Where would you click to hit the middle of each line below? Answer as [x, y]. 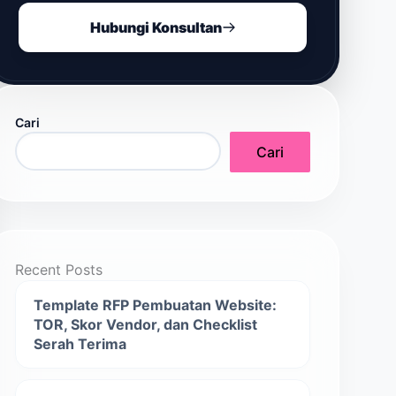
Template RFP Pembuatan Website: [155, 305]
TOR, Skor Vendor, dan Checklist [145, 324]
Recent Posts [59, 270]
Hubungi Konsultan [156, 27]
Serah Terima [80, 344]
